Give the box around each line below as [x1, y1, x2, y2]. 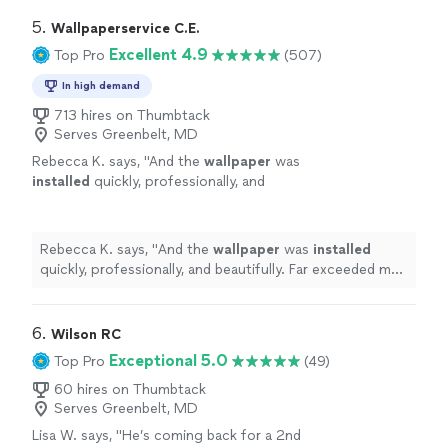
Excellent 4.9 [109, 45, 208, 65]
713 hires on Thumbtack [54, 107, 210, 125]
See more [88, 233, 151, 251]
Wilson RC [51, 326, 121, 344]
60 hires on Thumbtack [54, 381, 206, 399]
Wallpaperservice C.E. [51, 20, 200, 38]
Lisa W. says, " [32, 427, 122, 445]
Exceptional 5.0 [109, 351, 228, 371]
